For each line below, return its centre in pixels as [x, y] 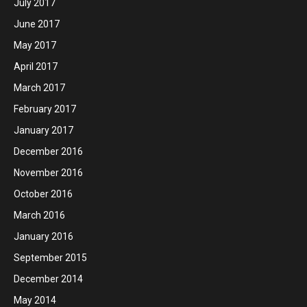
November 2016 [48, 173]
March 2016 [39, 216]
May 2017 [35, 46]
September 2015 [50, 258]
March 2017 [39, 88]
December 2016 [48, 152]
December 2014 [48, 279]
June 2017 [37, 24]
